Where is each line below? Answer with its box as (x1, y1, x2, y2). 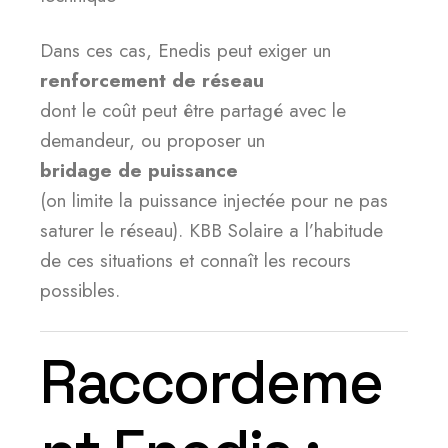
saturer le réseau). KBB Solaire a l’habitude (40, 217, 383, 244)
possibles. (40, 277, 120, 304)
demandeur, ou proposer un (40, 127, 265, 154)
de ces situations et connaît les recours (40, 247, 351, 274)
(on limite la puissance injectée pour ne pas (40, 187, 388, 214)
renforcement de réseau (40, 67, 264, 94)
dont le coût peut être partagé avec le (40, 97, 346, 124)
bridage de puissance (40, 157, 238, 184)
